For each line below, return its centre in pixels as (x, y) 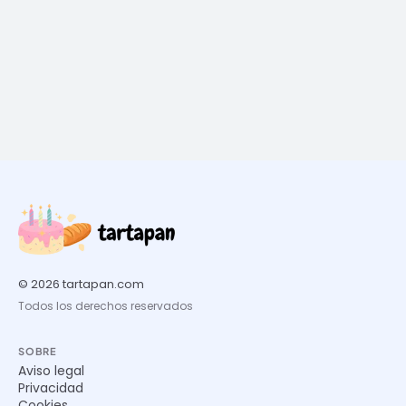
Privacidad (51, 388)
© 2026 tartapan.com (81, 285)
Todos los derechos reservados (106, 306)
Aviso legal (51, 371)
